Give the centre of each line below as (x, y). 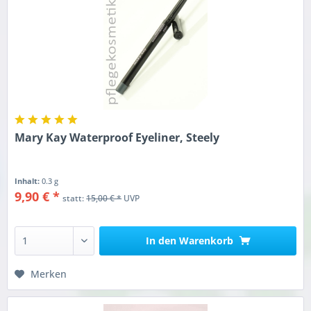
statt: (75, 199)
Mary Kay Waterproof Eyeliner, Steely (117, 138)
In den (161, 241)
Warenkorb (206, 241)
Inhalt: (28, 181)
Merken (49, 274)
